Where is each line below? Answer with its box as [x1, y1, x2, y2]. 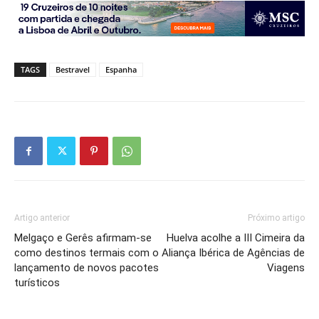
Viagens [267, 261, 305, 274]
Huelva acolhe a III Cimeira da [167, 231, 305, 244]
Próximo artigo [248, 213, 305, 223]
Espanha [105, 64, 137, 75]
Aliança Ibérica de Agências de [162, 246, 305, 259]
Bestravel [56, 64, 90, 75]
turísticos [14, 276, 60, 289]
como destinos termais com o [14, 246, 159, 259]
